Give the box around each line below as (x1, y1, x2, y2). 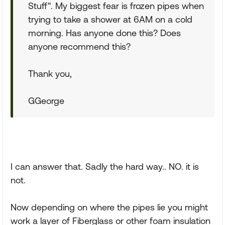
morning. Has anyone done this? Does (28, 28, 181, 38)
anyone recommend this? (28, 41, 131, 52)
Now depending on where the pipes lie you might (11, 202, 208, 212)
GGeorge (28, 95, 64, 106)
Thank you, (28, 68, 72, 79)
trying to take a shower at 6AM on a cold (28, 14, 192, 25)
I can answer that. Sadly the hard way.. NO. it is (11, 161, 199, 172)
